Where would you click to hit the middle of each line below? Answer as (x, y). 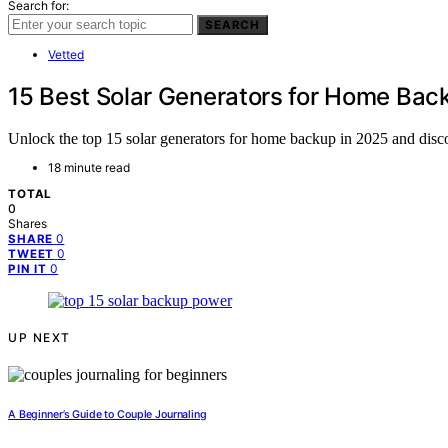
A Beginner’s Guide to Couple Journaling (107, 415)
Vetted (66, 54)
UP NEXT (39, 338)
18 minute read (89, 168)
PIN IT (28, 269)
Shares (27, 224)
